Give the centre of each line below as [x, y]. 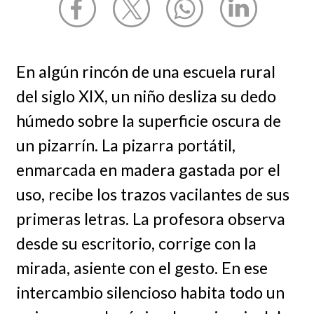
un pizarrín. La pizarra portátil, [125, 145]
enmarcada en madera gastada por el [148, 169]
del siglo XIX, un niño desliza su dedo [146, 96]
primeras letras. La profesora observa [150, 218]
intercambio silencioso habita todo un [150, 292]
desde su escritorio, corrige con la [136, 243]
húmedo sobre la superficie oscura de [148, 120]
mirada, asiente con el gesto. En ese [142, 267]
